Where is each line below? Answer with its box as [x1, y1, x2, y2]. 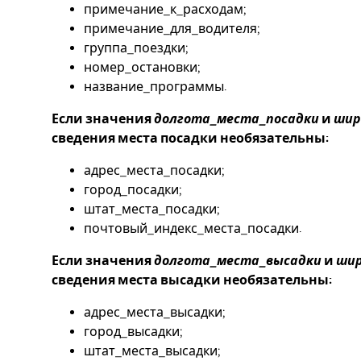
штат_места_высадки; [84, 343, 221, 359]
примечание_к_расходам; [84, 2, 247, 18]
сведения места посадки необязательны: [52, 131, 329, 147]
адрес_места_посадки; [84, 163, 225, 179]
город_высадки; [84, 324, 183, 340]
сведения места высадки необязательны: [52, 272, 332, 288]
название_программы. [84, 79, 226, 95]
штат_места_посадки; [84, 201, 220, 218]
